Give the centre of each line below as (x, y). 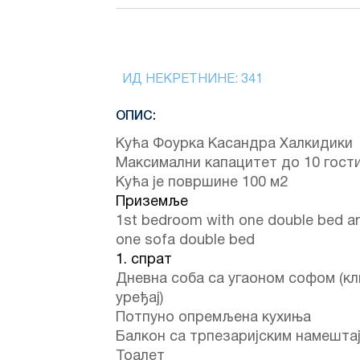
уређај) (139, 298)
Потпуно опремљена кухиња (213, 317)
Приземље (152, 202)
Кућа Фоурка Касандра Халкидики (234, 144)
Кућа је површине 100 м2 (202, 182)
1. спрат (144, 260)
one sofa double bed (185, 240)
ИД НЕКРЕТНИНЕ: (182, 79)
